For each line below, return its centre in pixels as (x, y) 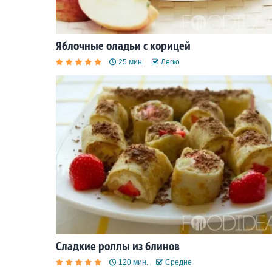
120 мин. (133, 262)
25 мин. (131, 62)
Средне (178, 262)
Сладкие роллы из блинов (118, 246)
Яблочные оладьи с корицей (123, 46)
